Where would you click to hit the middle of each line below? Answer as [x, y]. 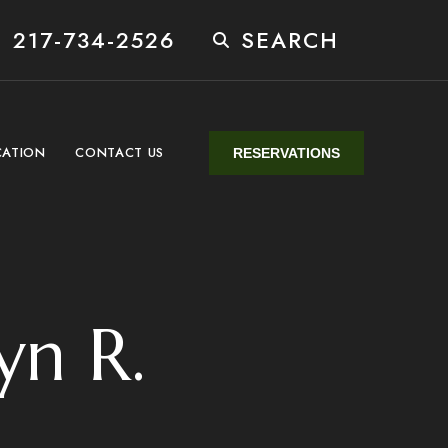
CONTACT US [119, 152]
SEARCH [290, 40]
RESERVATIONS [286, 152]
